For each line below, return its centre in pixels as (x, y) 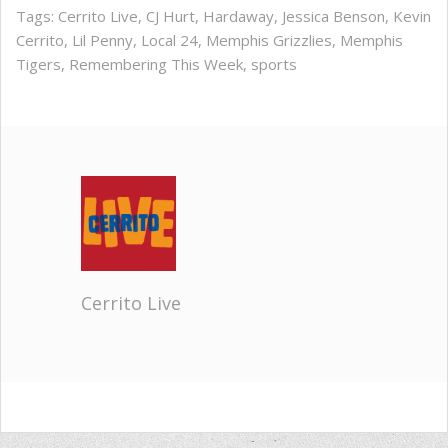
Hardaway (238, 16)
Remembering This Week (156, 64)
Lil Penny (102, 40)
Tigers (38, 64)
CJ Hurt (170, 16)
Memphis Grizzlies (269, 40)
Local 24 (169, 40)
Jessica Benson (333, 16)
